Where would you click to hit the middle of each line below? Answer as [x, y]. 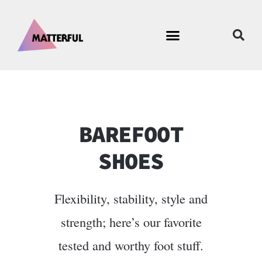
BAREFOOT [131, 134]
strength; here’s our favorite [131, 221]
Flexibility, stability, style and [131, 198]
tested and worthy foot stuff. [131, 245]
